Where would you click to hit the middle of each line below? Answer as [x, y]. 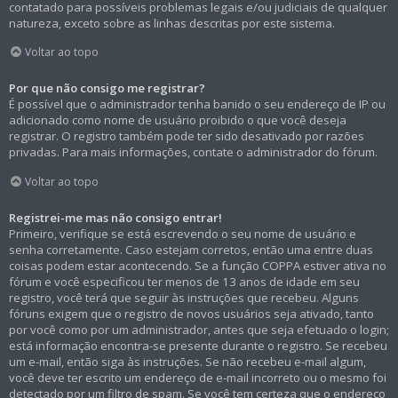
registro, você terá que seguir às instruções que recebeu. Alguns [184, 298]
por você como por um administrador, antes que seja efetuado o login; [199, 330]
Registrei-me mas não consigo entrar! [115, 218]
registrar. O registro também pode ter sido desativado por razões [187, 136]
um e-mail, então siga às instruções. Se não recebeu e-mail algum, [187, 362]
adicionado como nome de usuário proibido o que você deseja [178, 120]
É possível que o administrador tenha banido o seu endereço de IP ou [197, 104]
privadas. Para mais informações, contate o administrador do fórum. [193, 152]
